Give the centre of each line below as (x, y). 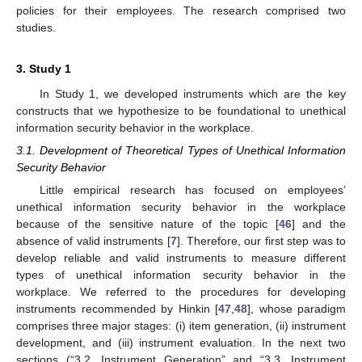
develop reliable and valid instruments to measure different (181, 258)
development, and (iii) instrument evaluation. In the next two (181, 343)
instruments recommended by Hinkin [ (117, 309)
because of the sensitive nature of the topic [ (147, 224)
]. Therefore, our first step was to (261, 241)
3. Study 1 (44, 68)
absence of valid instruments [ (93, 241)
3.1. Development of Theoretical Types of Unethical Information (181, 150)
